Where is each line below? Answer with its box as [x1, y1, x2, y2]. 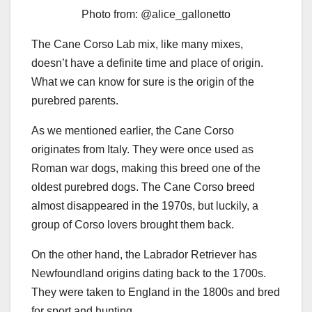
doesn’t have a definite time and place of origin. [31, 56, 263, 69]
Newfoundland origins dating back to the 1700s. [31, 267, 266, 279]
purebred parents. [31, 94, 118, 107]
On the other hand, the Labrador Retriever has [31, 248, 257, 260]
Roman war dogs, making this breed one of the [31, 162, 260, 174]
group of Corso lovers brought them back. [31, 218, 234, 231]
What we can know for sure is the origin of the [31, 75, 254, 88]
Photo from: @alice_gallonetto [81, 8, 231, 20]
